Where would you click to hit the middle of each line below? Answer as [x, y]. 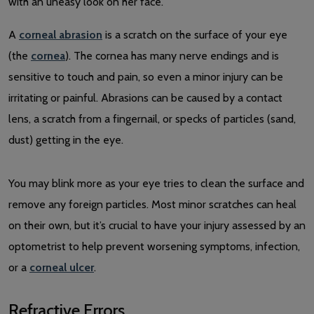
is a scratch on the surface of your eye [195, 34]
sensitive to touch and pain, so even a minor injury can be [146, 76]
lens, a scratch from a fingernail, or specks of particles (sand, [152, 118]
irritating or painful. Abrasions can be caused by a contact [145, 97]
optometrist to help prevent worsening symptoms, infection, [154, 246]
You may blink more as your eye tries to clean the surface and [156, 183]
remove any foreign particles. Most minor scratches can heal [152, 204]
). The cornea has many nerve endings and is [172, 55]
